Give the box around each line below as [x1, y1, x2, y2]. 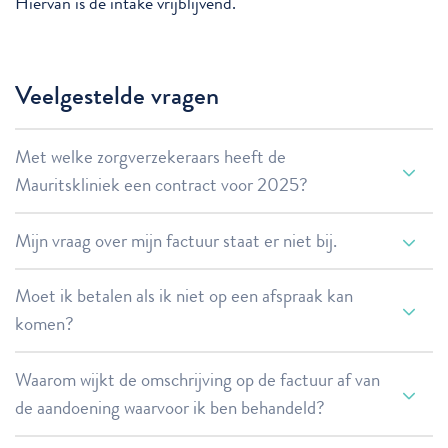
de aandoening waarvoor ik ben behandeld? [15, 393, 325, 421]
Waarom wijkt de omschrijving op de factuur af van [15, 365, 380, 393]
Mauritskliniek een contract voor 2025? [15, 171, 308, 199]
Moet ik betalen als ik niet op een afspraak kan [15, 282, 353, 310]
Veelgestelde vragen [15, 77, 219, 115]
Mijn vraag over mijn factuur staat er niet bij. [15, 226, 337, 254]
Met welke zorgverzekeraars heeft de [15, 143, 286, 171]
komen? [15, 310, 74, 338]
